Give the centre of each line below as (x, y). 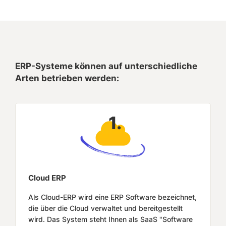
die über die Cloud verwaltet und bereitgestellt (105, 208)
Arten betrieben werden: (67, 78)
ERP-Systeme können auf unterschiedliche (106, 66)
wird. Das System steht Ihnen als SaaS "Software (110, 219)
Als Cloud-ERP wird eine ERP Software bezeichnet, (112, 197)
